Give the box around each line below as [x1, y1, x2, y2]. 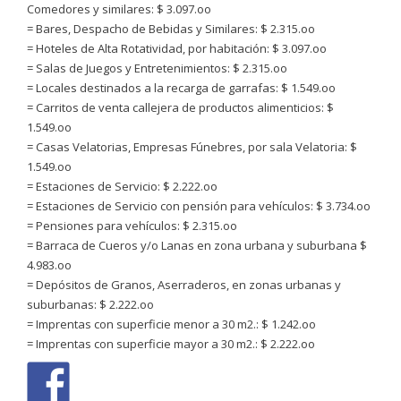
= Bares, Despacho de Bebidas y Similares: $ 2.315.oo [27, 21, 315, 37]
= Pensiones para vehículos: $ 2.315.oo [27, 218, 237, 234]
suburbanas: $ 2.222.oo [27, 296, 154, 312]
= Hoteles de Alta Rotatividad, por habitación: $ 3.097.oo [27, 40, 327, 56]
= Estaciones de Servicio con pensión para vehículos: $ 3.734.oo [27, 198, 371, 214]
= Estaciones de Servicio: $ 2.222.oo [27, 178, 218, 194]
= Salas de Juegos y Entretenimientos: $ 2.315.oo [27, 60, 287, 76]
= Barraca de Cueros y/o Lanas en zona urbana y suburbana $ [27, 237, 367, 253]
